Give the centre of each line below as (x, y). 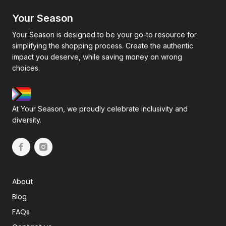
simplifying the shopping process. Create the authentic (103, 45)
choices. (26, 68)
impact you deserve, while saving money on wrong (97, 56)
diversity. (27, 120)
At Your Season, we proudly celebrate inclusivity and (100, 108)
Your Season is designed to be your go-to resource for (104, 34)
